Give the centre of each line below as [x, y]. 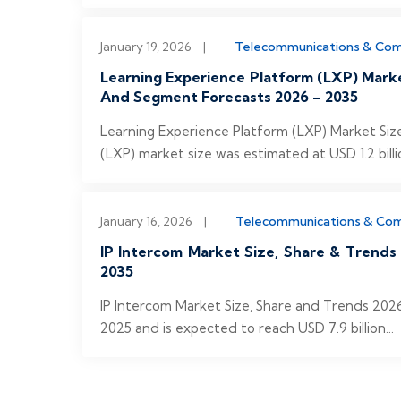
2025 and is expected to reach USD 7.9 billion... [247, 328]
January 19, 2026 [146, 47]
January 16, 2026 [146, 221]
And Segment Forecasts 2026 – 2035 [229, 97]
